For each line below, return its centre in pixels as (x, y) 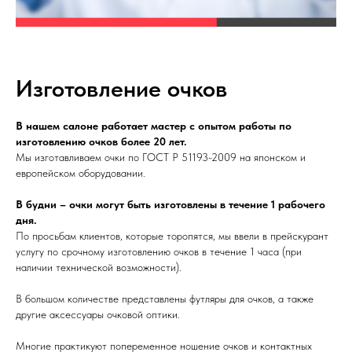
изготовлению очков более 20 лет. (101, 142)
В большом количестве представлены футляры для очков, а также (165, 299)
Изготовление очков (121, 88)
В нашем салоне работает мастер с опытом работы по (154, 126)
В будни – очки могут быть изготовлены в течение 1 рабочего (170, 205)
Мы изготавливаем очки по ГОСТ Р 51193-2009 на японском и (161, 158)
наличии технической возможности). (99, 268)
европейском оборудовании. (81, 173)
